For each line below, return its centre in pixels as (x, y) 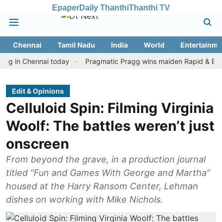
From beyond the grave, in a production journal (106, 159)
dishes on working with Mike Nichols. (84, 199)
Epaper (66, 7)
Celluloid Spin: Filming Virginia (110, 108)
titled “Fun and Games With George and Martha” (108, 173)
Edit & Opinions (38, 91)
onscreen (37, 144)
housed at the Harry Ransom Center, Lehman (102, 186)
